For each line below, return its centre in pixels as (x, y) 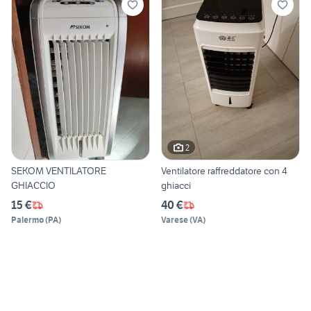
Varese (175, 220)
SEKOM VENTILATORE (59, 171)
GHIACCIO (33, 186)
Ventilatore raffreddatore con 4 (224, 171)
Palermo (27, 220)
